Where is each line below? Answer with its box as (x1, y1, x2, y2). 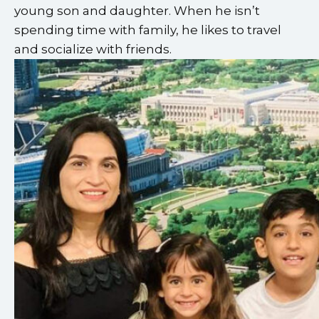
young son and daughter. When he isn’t (14, 3, 260, 18)
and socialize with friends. (14, 41, 172, 56)
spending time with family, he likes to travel (14, 22, 281, 37)
